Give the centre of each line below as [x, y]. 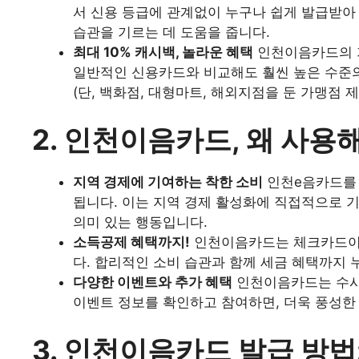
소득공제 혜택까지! [131, 242]
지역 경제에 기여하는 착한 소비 [168, 182]
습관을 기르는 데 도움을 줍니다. [171, 32]
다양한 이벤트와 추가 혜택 [153, 282]
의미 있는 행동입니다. [140, 222]
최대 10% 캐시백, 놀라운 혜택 [163, 52]
